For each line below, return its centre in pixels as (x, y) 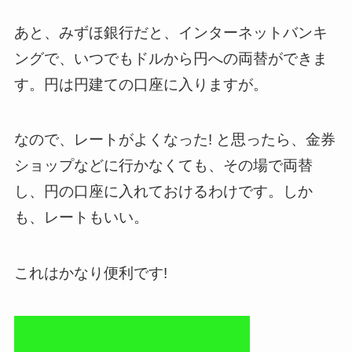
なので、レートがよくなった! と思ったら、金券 (174, 140)
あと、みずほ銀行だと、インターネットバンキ (170, 32)
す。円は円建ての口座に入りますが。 (141, 84)
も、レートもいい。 (81, 218)
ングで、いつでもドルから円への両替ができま (170, 58)
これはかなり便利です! (90, 273)
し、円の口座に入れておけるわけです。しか (163, 192)
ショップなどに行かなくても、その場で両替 (163, 166)
